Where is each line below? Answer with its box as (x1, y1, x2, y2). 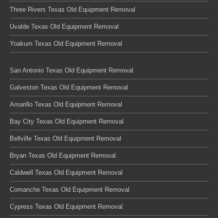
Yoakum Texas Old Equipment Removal (10, 40, 122, 47)
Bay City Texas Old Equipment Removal (10, 118, 124, 125)
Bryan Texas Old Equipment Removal (10, 152, 116, 159)
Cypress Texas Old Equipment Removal (10, 203, 123, 210)
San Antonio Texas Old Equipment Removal (10, 67, 133, 74)
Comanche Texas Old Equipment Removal (10, 186, 129, 193)
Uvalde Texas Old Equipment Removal (10, 23, 119, 30)
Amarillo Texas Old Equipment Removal (10, 101, 122, 108)
